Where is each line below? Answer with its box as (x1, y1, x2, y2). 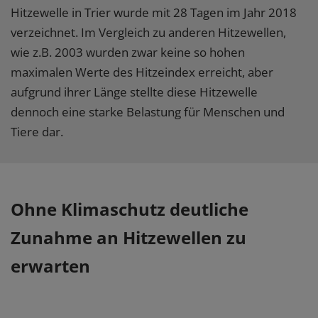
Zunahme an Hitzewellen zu (11, 225, 246, 249)
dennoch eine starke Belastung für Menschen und (11, 103, 285, 120)
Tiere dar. (11, 123, 63, 140)
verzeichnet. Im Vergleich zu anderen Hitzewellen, (11, 23, 286, 40)
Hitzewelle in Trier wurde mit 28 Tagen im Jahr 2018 (11, 4, 297, 21)
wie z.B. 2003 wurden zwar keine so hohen (11, 43, 245, 60)
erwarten (11, 253, 90, 278)
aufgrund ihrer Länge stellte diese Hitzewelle (11, 83, 258, 100)
